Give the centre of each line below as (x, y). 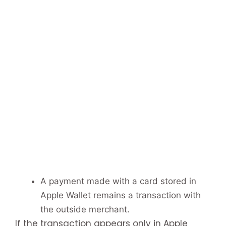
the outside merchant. (85, 209)
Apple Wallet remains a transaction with (121, 195)
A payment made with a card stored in (118, 181)
